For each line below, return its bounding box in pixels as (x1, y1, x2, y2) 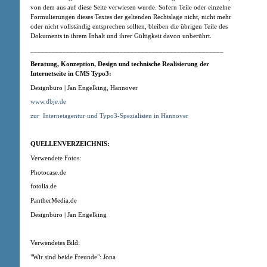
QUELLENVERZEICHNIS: (30, 140, 110, 148)
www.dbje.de (30, 98, 66, 105)
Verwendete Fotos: (30, 154, 81, 162)
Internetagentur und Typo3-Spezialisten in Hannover (41, 111, 188, 119)
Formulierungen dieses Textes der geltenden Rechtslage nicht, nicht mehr (30, 13, 231, 20)
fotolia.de (30, 182, 57, 190)
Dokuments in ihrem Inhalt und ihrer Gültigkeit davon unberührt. (30, 32, 212, 39)
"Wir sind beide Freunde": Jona (30, 253, 116, 260)
